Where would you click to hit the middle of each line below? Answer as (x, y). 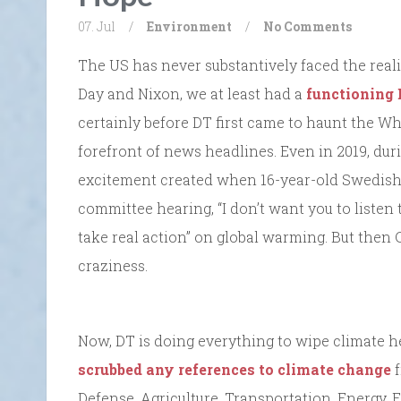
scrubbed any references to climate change (235, 369)
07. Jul (97, 26)
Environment (189, 26)
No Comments (307, 26)
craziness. (113, 265)
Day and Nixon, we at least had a (192, 93)
